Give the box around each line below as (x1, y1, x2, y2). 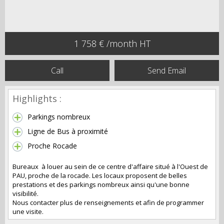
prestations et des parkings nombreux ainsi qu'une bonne (12, 180, 189, 189)
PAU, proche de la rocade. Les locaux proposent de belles (12, 171, 187, 180)
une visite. (12, 207, 43, 216)
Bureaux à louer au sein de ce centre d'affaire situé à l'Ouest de (12, 162, 208, 171)
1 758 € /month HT (73, 37, 150, 49)
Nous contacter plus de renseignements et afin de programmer (12, 198, 204, 207)
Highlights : (12, 92, 61, 104)
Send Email (147, 65, 186, 76)
